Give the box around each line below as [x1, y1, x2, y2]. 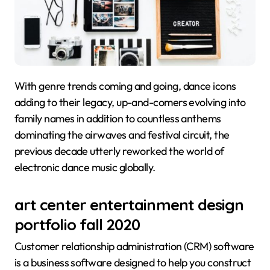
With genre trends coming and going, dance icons [14, 78, 25, 93]
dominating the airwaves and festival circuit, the [14, 127, 230, 142]
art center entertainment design [14, 194, 244, 214]
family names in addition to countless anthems [14, 111, 221, 125]
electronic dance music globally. [14, 160, 155, 174]
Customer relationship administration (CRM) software [14, 239, 254, 254]
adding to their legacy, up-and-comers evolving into [14, 95, 246, 109]
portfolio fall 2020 [14, 214, 140, 234]
